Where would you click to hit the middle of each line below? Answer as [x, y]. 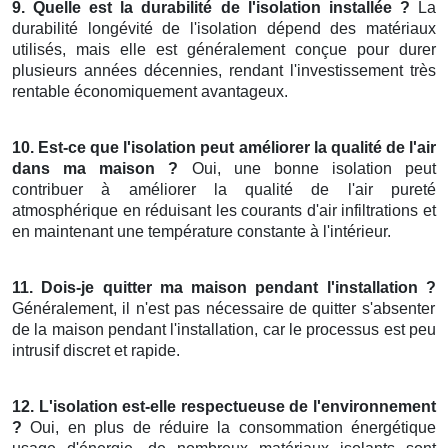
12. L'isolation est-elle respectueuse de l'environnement [224, 407]
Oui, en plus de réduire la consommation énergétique [229, 428]
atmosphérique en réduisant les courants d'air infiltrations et [224, 211]
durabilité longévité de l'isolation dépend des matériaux [224, 29]
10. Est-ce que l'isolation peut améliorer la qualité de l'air [224, 148]
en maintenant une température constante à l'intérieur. [201, 232]
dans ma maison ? [95, 169]
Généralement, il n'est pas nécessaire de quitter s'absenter [223, 309]
